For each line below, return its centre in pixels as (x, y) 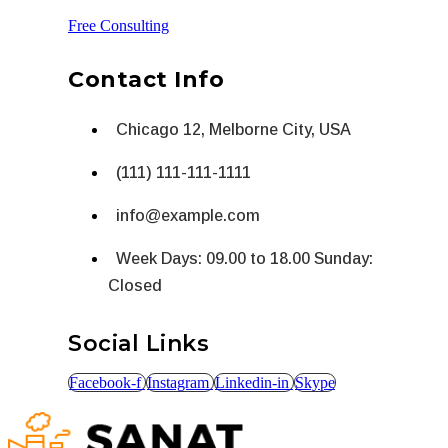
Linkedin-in (252, 382)
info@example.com (188, 215)
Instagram (178, 382)
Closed (135, 285)
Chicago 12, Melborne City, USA (233, 129)
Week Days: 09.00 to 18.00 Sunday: (244, 258)
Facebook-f (105, 382)
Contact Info (146, 79)
